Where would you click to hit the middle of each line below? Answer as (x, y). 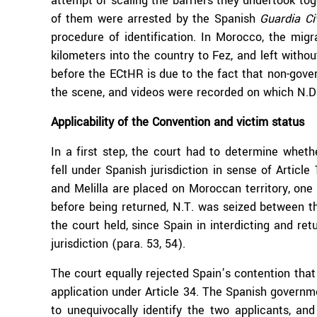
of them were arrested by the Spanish (156, 19)
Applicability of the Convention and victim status (178, 122)
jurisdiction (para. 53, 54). (118, 244)
